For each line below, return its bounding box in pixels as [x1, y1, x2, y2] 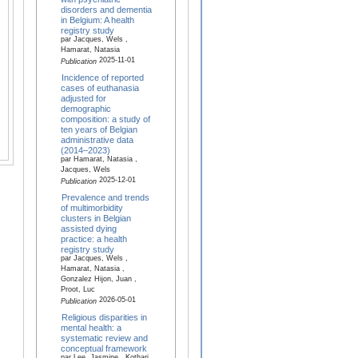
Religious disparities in [62, 312, 148, 322]
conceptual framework [60, 343, 147, 353]
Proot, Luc [60, 285, 95, 296]
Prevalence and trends [62, 192, 150, 202]
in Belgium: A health [60, 14, 134, 25]
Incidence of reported [62, 72, 145, 82]
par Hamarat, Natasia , [60, 155, 137, 165]
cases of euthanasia [60, 82, 139, 93]
